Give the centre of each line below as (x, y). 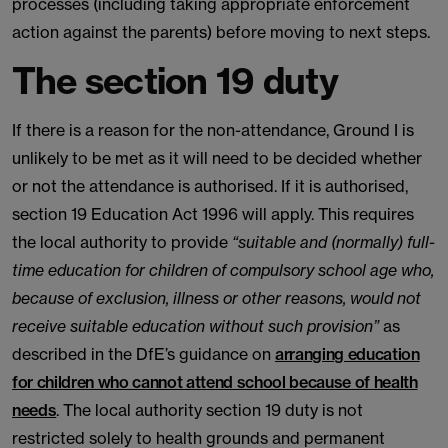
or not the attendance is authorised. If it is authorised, (210, 186)
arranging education (347, 354)
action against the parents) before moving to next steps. (221, 32)
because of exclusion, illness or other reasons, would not (216, 298)
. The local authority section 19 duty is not (210, 410)
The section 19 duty (175, 80)
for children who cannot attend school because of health (215, 382)
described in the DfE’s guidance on (143, 354)
